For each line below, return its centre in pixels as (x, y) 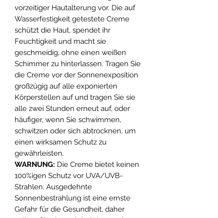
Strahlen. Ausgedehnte (53, 187)
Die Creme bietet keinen (97, 164)
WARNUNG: (35, 164)
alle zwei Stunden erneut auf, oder (72, 108)
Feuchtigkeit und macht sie (60, 41)
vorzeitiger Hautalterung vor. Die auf (75, 8)
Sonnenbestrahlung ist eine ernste (73, 198)
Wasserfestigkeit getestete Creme (72, 19)
